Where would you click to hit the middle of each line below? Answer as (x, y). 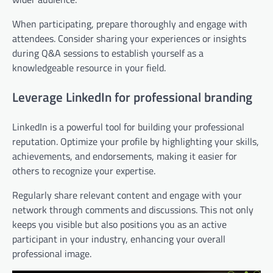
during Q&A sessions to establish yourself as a (108, 53)
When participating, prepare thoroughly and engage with (130, 24)
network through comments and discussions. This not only (133, 209)
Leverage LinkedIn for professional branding (132, 97)
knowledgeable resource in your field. (89, 68)
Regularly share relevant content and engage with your (127, 195)
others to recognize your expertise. (84, 170)
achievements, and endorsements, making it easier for (125, 156)
